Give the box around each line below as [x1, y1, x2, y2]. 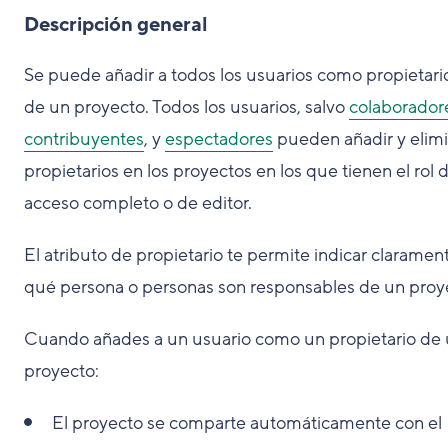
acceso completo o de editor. [24, 191, 252, 215]
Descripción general [24, 12, 208, 38]
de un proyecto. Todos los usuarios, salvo [24, 95, 349, 119]
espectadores [165, 127, 273, 151]
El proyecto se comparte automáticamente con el [52, 411, 442, 435]
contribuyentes [24, 127, 144, 151]
